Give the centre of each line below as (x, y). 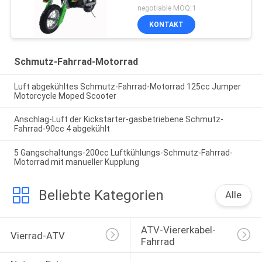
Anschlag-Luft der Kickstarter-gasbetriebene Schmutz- (118, 120)
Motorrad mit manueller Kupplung (76, 162)
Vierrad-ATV (37, 235)
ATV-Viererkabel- (178, 230)
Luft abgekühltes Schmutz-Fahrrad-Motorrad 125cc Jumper (127, 86)
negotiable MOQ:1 (167, 8)
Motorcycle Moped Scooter (65, 96)
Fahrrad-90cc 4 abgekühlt (62, 129)
